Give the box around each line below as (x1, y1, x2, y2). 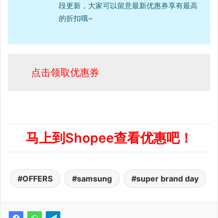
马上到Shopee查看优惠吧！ (25, 130, 193, 146)
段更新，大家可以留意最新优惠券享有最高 (59, 1, 198, 10)
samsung (76, 174, 112, 183)
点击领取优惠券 (31, 67, 99, 78)
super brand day (136, 174, 199, 183)
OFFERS (22, 174, 53, 183)
